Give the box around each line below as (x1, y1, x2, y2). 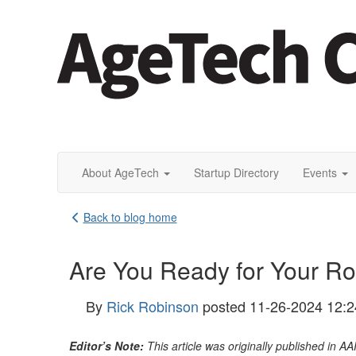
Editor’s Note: (69, 338, 144, 354)
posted (203, 296, 246, 316)
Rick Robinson (106, 296, 199, 316)
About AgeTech (82, 164, 159, 180)
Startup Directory (194, 164, 279, 180)
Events (303, 164, 337, 180)
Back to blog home (83, 209, 177, 225)
